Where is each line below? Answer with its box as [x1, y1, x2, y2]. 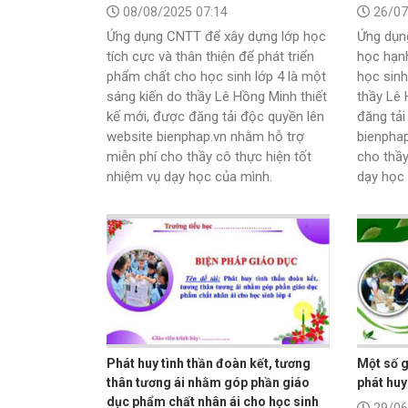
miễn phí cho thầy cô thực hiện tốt [107, 148, 311, 166]
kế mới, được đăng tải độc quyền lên [107, 108, 324, 126]
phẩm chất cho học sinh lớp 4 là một [107, 68, 326, 86]
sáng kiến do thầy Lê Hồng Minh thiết [107, 88, 327, 106]
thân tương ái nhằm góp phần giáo [107, 375, 310, 391]
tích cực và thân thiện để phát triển [107, 48, 314, 66]
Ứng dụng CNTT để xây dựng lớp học [107, 28, 326, 46]
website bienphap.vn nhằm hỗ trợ [107, 128, 304, 146]
